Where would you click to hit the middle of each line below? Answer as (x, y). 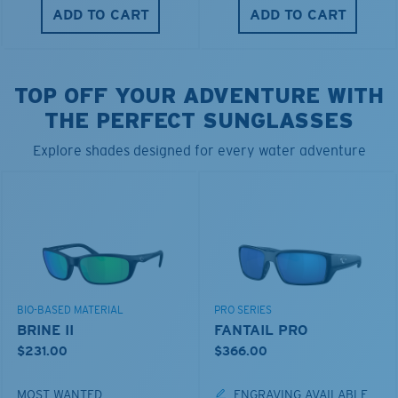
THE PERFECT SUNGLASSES (199, 120)
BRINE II (45, 330)
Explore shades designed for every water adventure (199, 150)
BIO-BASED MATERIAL (70, 310)
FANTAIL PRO (261, 330)
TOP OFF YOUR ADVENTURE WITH (199, 95)
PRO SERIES (243, 310)
